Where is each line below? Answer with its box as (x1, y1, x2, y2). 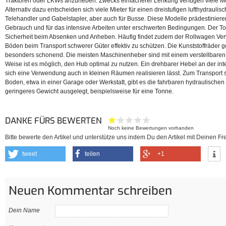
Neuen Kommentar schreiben (9, 182, 172, 199)
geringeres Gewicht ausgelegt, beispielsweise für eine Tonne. (5, 88, 175, 95)
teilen (85, 150, 100, 158)
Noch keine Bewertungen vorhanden (108, 125, 194, 131)
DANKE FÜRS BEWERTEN (5, 115, 104, 127)
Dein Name (9, 207, 40, 214)
